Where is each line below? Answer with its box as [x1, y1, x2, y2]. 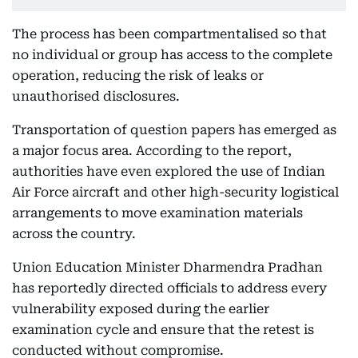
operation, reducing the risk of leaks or [12, 67, 264, 83]
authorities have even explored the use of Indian [12, 163, 325, 179]
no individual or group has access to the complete [12, 46, 332, 62]
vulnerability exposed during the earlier [12, 300, 269, 316]
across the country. [12, 225, 136, 241]
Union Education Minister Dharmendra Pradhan [12, 259, 323, 275]
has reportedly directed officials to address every [12, 280, 327, 296]
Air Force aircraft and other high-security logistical [12, 184, 339, 200]
